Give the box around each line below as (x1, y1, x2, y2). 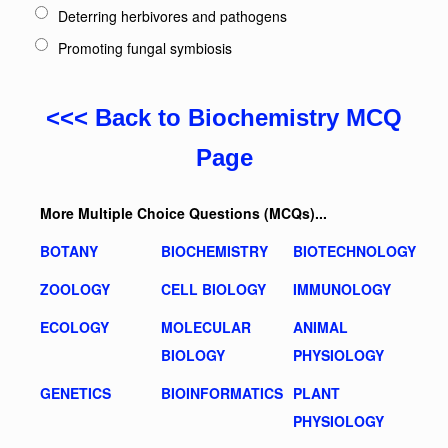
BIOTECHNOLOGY (293, 241, 416, 261)
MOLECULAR (161, 317, 251, 337)
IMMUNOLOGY (293, 279, 391, 299)
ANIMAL (293, 317, 348, 337)
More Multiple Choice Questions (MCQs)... (40, 203, 327, 223)
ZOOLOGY (40, 279, 110, 299)
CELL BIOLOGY (161, 279, 266, 299)
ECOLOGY (40, 317, 109, 337)
